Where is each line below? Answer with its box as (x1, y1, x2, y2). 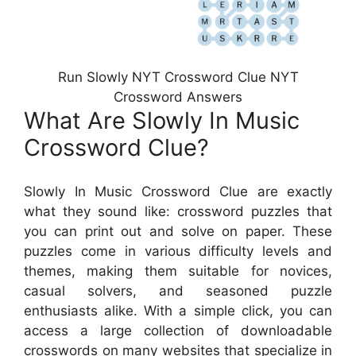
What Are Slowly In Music (24, 106, 300, 134)
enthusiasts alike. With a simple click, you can (24, 302, 332, 319)
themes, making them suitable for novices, (24, 262, 332, 279)
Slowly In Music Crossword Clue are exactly (24, 183, 332, 199)
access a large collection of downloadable (24, 322, 332, 339)
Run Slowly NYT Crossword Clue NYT (57, 69, 299, 85)
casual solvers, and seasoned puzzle (24, 282, 332, 299)
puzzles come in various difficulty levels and (24, 242, 332, 259)
